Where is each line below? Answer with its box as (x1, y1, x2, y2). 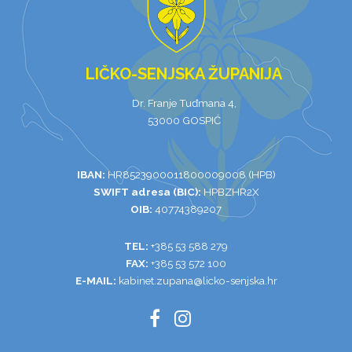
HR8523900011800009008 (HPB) (104, 167, 276, 181)
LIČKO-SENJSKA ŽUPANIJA (86, 64, 282, 83)
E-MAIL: (75, 273, 116, 287)
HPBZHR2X (200, 185, 259, 198)
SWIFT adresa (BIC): (93, 185, 201, 198)
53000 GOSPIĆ (147, 113, 221, 126)
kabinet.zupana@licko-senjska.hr (118, 273, 277, 287)
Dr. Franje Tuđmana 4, (131, 96, 236, 109)
